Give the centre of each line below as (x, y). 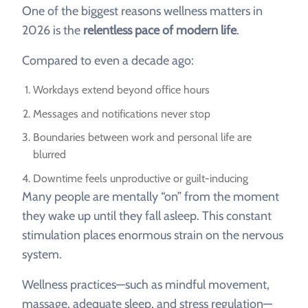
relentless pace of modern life (160, 30)
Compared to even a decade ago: (108, 60)
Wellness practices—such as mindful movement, (146, 284)
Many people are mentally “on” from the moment (151, 196)
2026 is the (53, 30)
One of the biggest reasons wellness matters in (142, 11)
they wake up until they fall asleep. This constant (147, 216)
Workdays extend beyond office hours (121, 90)
